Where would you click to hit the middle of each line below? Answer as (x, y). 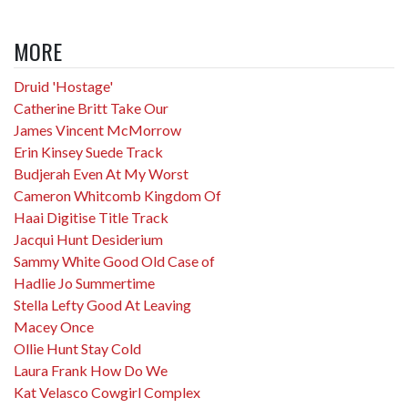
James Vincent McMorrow (97, 130)
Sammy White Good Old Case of (114, 261)
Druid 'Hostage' (63, 86)
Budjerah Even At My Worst (101, 173)
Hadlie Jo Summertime (84, 283)
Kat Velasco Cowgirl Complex (107, 392)
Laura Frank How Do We (91, 370)
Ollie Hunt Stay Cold (77, 348)
